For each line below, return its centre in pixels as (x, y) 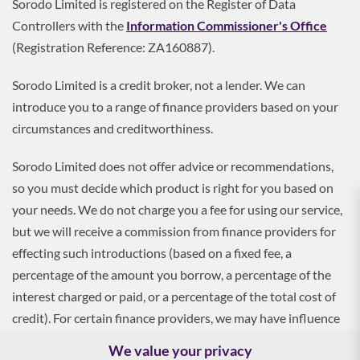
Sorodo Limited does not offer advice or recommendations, (173, 166)
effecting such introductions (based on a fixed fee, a (152, 252)
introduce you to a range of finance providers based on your (175, 106)
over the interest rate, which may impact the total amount (170, 339)
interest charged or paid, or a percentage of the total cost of (174, 296)
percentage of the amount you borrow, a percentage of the (172, 274)
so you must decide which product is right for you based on (173, 187)
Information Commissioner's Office (227, 25)
